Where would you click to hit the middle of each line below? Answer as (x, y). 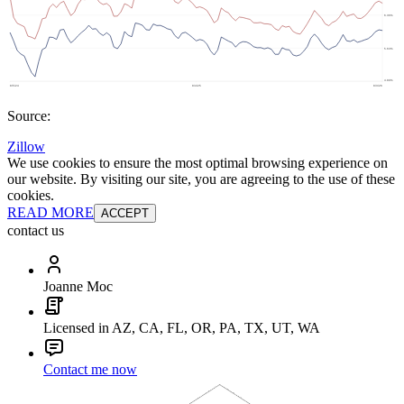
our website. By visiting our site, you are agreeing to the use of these (201, 179)
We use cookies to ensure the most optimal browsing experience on (197, 163)
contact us (36, 231)
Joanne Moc (78, 287)
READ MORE (50, 213)
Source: (29, 116)
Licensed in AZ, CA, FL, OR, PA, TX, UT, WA (182, 328)
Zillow (26, 147)
